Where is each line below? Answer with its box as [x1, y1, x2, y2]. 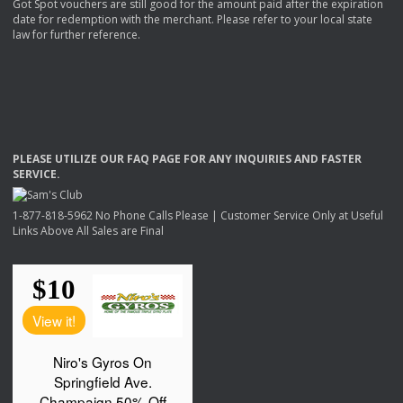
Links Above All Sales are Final [13, 222, 164, 238]
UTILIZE [55, 150, 97, 166]
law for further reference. [13, 26, 140, 42]
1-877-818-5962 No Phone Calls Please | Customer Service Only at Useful [13, 207, 383, 223]
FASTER [321, 150, 362, 166]
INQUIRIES [235, 150, 291, 166]
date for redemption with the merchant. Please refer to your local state [13, 11, 372, 27]
